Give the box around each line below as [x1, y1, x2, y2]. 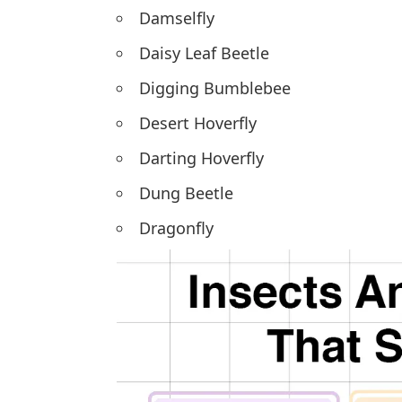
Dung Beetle [139, 182, 233, 205]
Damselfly [139, 7, 214, 30]
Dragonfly [139, 217, 214, 240]
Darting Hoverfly [139, 147, 264, 170]
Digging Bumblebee [139, 77, 291, 100]
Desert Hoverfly [139, 112, 257, 135]
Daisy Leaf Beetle [139, 42, 269, 65]
